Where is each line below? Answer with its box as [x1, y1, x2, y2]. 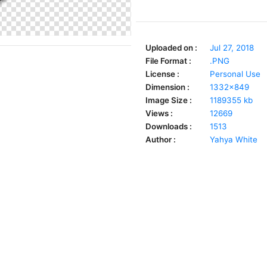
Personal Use [210, 69, 260, 79]
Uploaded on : [145, 43, 197, 52]
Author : [145, 135, 176, 144]
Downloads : [145, 122, 192, 131]
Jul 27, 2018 [210, 43, 254, 52]
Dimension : [145, 82, 190, 92]
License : [145, 69, 179, 79]
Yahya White [210, 135, 257, 144]
